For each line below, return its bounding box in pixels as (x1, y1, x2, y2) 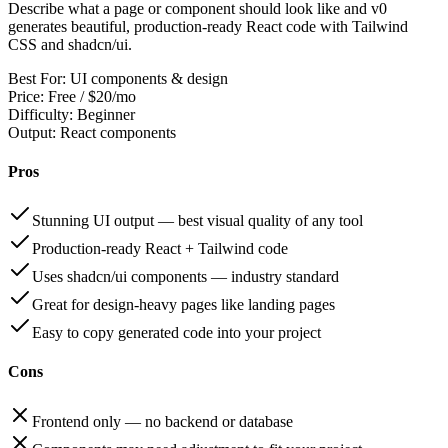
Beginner (77, 105, 135, 123)
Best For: (8, 69, 66, 87)
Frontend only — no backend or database (32, 412, 293, 430)
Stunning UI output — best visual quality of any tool (32, 212, 363, 230)
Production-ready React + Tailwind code (32, 240, 288, 258)
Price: (8, 87, 44, 105)
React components (60, 123, 176, 141)
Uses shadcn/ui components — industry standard (32, 268, 339, 286)
